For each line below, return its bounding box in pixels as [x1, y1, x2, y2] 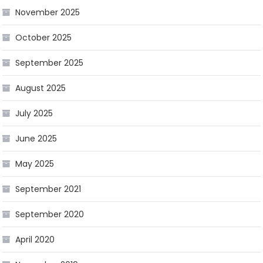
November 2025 [15, 6, 80, 18]
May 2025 [15, 157, 55, 170]
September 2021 [15, 183, 82, 195]
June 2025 [15, 132, 58, 144]
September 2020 [15, 208, 85, 220]
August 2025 [15, 82, 66, 94]
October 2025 [15, 31, 72, 43]
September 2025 [15, 56, 84, 69]
